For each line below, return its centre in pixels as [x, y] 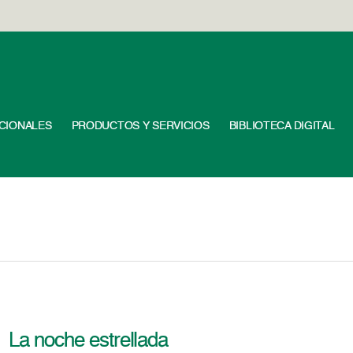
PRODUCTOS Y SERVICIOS [140, 126]
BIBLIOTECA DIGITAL [282, 126]
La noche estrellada [89, 341]
